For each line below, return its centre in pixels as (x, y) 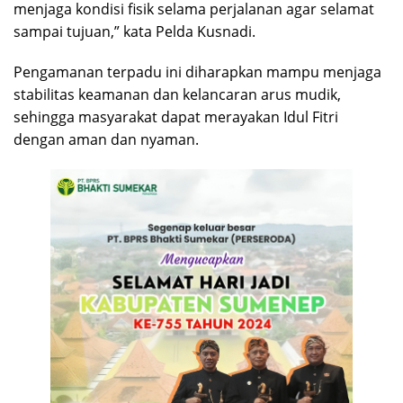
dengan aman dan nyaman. (106, 140)
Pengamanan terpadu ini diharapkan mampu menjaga (197, 72)
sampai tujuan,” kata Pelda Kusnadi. (134, 32)
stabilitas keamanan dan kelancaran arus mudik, (177, 95)
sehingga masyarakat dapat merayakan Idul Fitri (176, 117)
